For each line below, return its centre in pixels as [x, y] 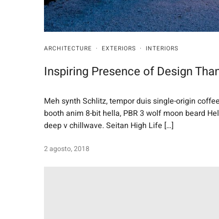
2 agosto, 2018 [67, 149]
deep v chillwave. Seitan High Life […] [109, 125]
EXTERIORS [119, 49]
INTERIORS [162, 49]
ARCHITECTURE [68, 49]
